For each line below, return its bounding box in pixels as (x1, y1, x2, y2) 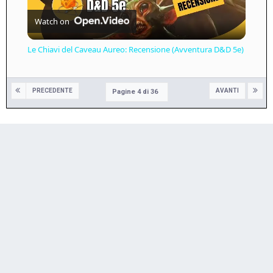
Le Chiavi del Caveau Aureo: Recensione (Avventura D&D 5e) (27, 43, 244, 55)
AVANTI (216, 87, 239, 94)
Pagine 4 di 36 (112, 87, 161, 96)
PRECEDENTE (32, 87, 73, 94)
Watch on (34, 15, 69, 27)
